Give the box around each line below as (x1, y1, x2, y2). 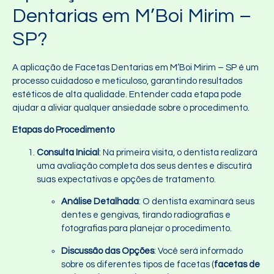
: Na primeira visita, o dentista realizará (99, 147, 257, 157)
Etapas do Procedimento (12, 125, 114, 135)
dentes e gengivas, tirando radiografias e (61, 210, 231, 220)
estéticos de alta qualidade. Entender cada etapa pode (12, 90, 242, 100)
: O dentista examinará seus (139, 197, 254, 207)
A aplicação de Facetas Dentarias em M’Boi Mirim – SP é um (12, 63, 259, 73)
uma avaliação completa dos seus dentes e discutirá (37, 161, 252, 171)
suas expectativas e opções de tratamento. (37, 174, 216, 184)
